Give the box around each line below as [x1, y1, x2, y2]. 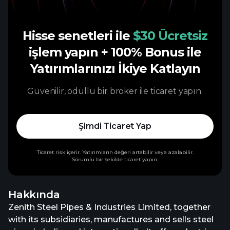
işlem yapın [29, 45, 101, 60]
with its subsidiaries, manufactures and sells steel [8, 215, 214, 224]
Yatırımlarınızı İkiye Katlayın [30, 61, 200, 76]
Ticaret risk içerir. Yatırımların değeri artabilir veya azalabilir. [36, 149, 194, 156]
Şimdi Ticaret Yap [79, 121, 151, 131]
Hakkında [8, 188, 60, 201]
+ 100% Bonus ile [101, 45, 201, 60]
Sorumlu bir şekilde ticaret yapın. [72, 156, 158, 163]
